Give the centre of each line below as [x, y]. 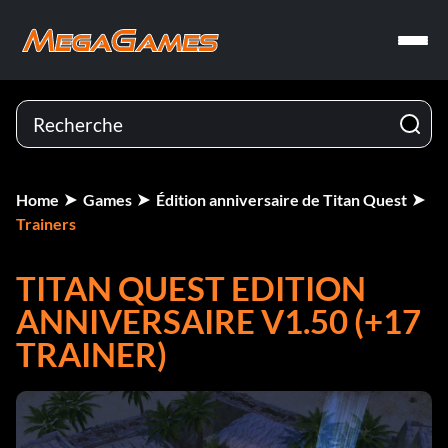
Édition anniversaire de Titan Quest [281, 199]
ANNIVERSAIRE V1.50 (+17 [218, 321]
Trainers [46, 223]
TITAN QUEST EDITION [191, 288]
